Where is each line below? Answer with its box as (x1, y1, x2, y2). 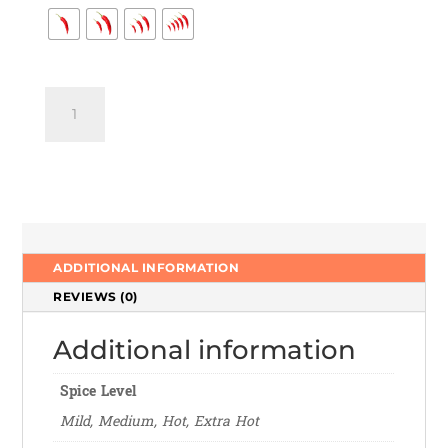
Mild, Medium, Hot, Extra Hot (60, 408, 260, 434)
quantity (43, 129, 109, 159)
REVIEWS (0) (53, 288, 138, 304)
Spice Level (60, 378, 137, 404)
